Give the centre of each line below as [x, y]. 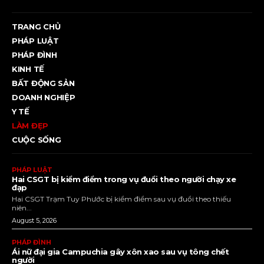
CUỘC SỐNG [37, 139]
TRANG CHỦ [36, 26]
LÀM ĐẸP [30, 125]
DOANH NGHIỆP [44, 97]
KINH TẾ [28, 69]
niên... [22, 207]
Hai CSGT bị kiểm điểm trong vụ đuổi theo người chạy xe [124, 179]
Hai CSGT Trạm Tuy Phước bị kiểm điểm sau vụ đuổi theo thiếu [121, 199]
